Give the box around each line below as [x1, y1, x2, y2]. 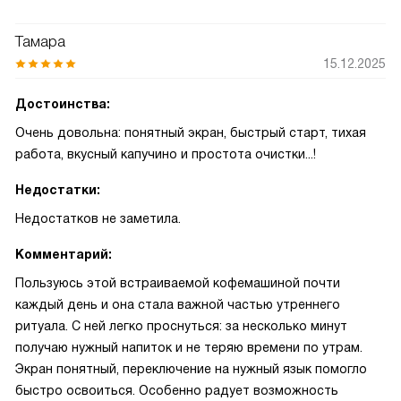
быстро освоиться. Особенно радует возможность [15, 383, 338, 397]
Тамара [15, 33, 65, 50]
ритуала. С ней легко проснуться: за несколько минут [15, 319, 347, 333]
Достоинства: [15, 97, 110, 111]
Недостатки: [15, 183, 100, 197]
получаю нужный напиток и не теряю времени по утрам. [15, 340, 363, 354]
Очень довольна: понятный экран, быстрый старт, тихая [15, 125, 366, 140]
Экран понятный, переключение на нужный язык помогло [15, 362, 367, 376]
